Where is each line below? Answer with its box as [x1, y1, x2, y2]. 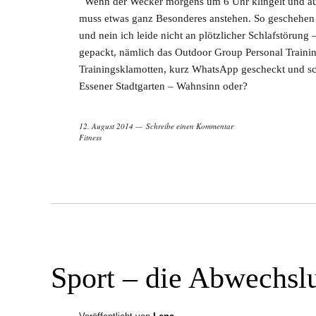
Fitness [79, 132, 102, 143]
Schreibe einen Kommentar [146, 121, 233, 132]
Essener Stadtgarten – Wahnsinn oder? [79, 80, 248, 92]
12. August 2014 [79, 121, 133, 132]
